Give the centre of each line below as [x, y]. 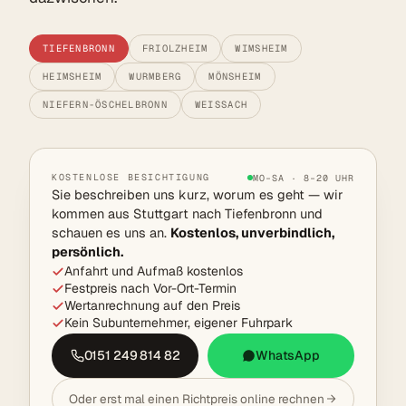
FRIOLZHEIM [175, 48]
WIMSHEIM [261, 48]
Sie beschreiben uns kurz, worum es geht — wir [198, 194]
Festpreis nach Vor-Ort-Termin [150, 288]
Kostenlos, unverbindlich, [252, 232]
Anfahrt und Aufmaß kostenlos [154, 271]
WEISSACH [221, 105]
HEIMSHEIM [72, 77]
